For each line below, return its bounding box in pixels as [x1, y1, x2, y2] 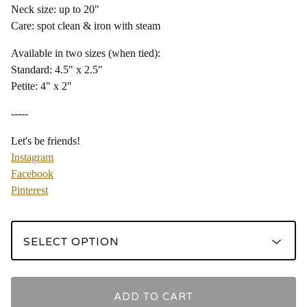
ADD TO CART [114, 290, 193, 303]
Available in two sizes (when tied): [11, 47, 160, 59]
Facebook [11, 167, 53, 180]
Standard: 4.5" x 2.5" [11, 63, 103, 75]
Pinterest [11, 184, 48, 196]
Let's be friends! [11, 134, 80, 147]
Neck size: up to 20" [11, 3, 99, 15]
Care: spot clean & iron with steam [11, 19, 160, 32]
